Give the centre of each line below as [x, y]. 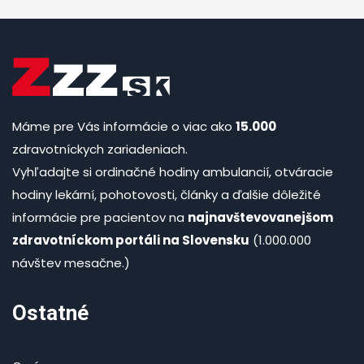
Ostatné [50, 312]
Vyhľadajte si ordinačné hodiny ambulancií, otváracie [173, 171]
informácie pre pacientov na [100, 217]
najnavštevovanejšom [260, 217]
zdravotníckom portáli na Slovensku [131, 240]
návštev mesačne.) [71, 262]
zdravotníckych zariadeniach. [100, 149]
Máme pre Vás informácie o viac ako [124, 126]
